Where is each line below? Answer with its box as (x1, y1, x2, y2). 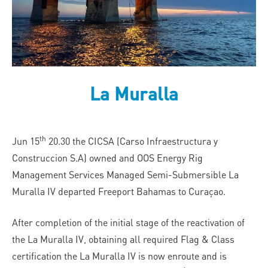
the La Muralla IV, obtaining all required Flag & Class (12, 233, 234, 245)
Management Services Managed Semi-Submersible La (12, 168, 239, 181)
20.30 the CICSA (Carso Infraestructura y (46, 135, 218, 147)
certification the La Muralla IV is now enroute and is (12, 249, 227, 262)
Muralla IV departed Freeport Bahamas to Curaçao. (12, 185, 226, 197)
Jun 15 (12, 135, 39, 147)
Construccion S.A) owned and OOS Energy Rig (12, 151, 203, 164)
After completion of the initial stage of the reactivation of (12, 216, 245, 229)
